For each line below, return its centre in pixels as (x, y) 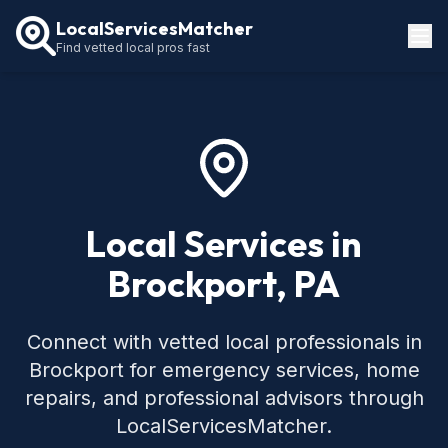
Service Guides (66, 161)
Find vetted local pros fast (133, 47)
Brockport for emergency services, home (224, 370)
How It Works (59, 125)
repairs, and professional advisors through (224, 398)
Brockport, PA (224, 283)
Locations (47, 89)
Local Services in (224, 243)
